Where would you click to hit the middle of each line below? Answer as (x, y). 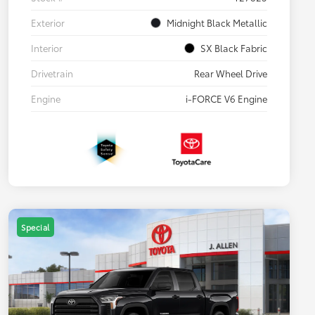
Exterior (48, 23)
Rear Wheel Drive (231, 73)
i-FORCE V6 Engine (226, 99)
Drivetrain (52, 73)
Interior (47, 48)
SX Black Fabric (234, 48)
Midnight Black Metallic (217, 23)
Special (36, 227)
